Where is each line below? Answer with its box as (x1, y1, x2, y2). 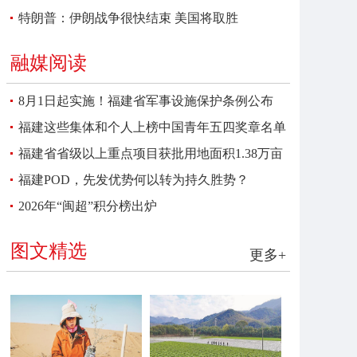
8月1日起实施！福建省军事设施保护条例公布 (18, 94, 273, 108)
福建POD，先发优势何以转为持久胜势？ (18, 173, 249, 186)
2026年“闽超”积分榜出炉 (18, 199, 157, 213)
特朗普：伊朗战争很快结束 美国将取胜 (18, 11, 238, 25)
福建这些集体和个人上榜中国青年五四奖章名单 (18, 120, 286, 134)
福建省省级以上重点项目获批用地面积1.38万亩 (18, 147, 283, 160)
